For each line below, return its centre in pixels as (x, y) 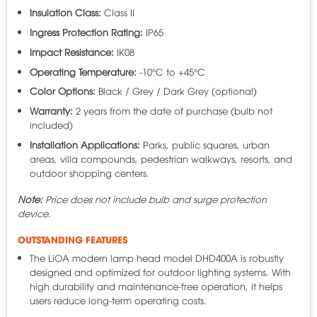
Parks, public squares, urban (204, 144)
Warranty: (51, 111)
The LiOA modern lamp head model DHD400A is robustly (156, 258)
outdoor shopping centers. (89, 172)
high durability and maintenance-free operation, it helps (156, 286)
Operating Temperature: (83, 71)
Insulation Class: (65, 12)
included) (51, 125)
